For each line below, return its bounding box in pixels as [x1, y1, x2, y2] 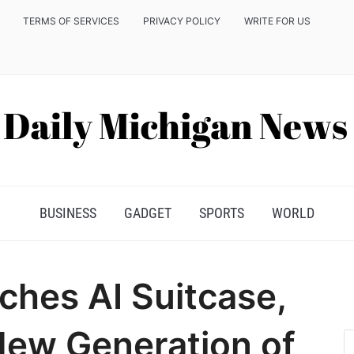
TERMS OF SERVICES [23, 15, 119, 27]
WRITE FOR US [244, 15, 311, 27]
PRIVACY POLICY [143, 15, 220, 27]
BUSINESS [40, 205, 96, 221]
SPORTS [199, 205, 244, 221]
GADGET [124, 205, 171, 221]
